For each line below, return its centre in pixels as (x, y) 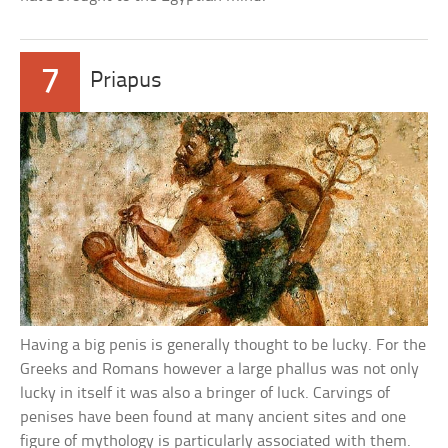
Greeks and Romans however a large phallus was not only (220, 370)
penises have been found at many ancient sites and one (213, 418)
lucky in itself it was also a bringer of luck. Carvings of (205, 394)
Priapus (126, 81)
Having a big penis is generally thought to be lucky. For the (223, 346)
